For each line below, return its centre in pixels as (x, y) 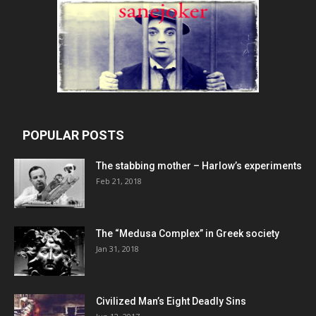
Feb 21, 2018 (119, 181)
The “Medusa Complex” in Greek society (188, 234)
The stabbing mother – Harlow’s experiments (199, 166)
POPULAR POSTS (73, 135)
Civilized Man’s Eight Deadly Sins (171, 302)
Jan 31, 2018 (117, 249)
